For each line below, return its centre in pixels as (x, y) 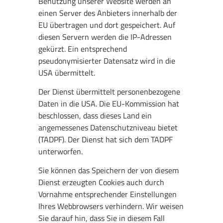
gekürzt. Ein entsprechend (83, 49)
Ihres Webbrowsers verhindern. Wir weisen (111, 206)
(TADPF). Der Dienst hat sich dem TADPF (106, 140)
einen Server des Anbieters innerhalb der (108, 13)
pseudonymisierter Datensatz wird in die (107, 60)
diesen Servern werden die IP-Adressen (105, 37)
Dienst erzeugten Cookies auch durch (102, 182)
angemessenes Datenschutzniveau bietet (108, 128)
